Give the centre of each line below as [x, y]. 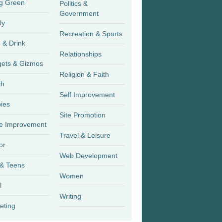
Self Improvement [87, 95]
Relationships [80, 54]
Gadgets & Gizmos [28, 63]
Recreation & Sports [109, 34]
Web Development [88, 156]
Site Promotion [82, 115]
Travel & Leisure [95, 135]
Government [79, 13]
